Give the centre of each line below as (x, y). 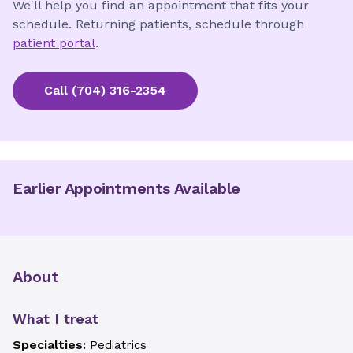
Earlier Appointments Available (126, 188)
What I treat (56, 319)
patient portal (54, 43)
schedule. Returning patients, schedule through (158, 24)
